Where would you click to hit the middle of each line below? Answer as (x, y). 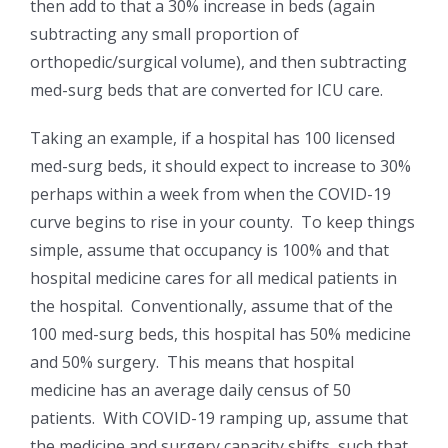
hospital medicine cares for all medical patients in (213, 278)
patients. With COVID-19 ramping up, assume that (219, 418)
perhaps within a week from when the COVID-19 (210, 194)
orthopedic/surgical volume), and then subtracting (218, 62)
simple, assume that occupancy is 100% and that (209, 250)
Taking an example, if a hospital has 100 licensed (212, 138)
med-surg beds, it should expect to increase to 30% (220, 166)
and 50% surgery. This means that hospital (192, 362)
